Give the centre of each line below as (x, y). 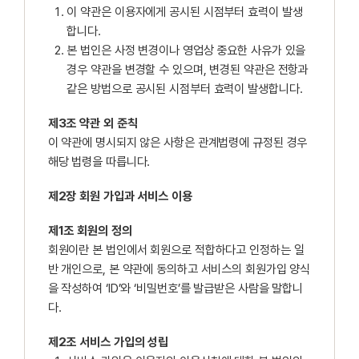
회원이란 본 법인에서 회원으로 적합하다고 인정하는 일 (176, 250)
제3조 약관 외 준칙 (93, 124)
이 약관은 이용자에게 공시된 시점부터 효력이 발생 (185, 12)
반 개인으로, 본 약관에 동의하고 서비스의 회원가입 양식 (179, 270)
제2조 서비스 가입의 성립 (108, 343)
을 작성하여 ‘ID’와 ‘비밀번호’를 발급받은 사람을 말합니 (175, 289)
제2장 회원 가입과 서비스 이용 (120, 197)
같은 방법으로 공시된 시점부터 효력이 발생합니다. (185, 89)
